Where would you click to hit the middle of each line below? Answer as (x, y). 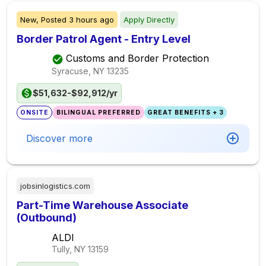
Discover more (59, 138)
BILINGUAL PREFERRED (98, 113)
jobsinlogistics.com (55, 186)
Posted (54, 20)
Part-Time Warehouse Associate (103, 205)
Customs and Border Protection (137, 58)
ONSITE (35, 113)
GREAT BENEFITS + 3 (185, 113)
